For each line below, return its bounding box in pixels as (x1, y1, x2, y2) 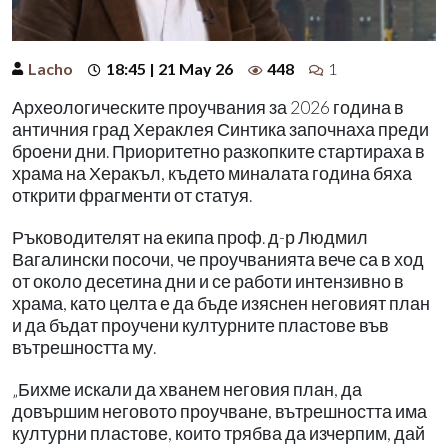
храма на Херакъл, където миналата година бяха (12, 162, 412, 184)
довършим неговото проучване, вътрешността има (12, 400, 427, 422)
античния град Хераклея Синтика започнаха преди (12, 118, 429, 140)
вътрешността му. (12, 336, 156, 358)
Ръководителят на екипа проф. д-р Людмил (12, 226, 368, 248)
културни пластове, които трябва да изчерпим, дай (12, 422, 425, 444)
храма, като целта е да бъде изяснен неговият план (12, 292, 430, 314)
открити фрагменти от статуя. (12, 184, 252, 206)
